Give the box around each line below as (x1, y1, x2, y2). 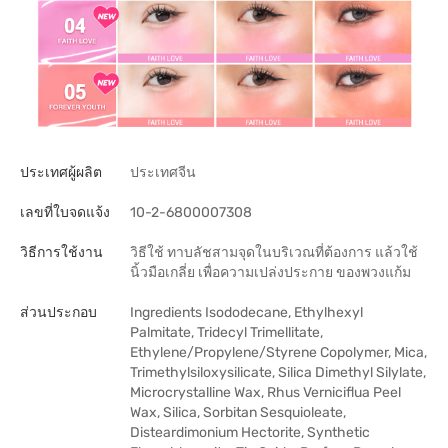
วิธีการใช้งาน (20, 244, 103, 261)
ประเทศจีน (130, 164, 196, 181)
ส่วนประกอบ (20, 304, 97, 321)
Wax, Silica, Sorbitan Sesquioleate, (130, 404, 346, 421)
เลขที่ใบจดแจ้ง (20, 204, 110, 221)
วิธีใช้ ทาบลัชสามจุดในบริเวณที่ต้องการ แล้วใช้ (130, 244, 418, 261)
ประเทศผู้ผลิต (20, 164, 102, 181)
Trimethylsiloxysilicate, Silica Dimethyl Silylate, (130, 364, 426, 381)
